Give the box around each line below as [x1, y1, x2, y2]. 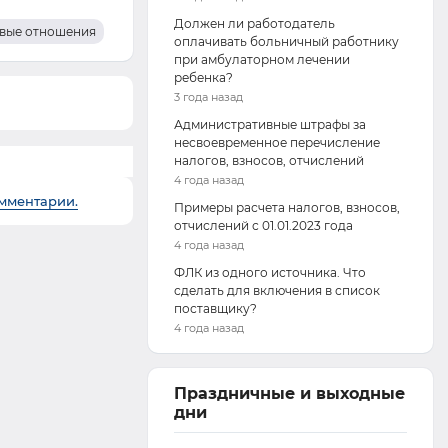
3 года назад [173, 90, 243, 104]
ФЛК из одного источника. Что [173, 265, 366, 280]
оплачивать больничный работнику [173, 34, 399, 49]
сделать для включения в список [173, 283, 380, 298]
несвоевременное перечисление [173, 135, 380, 150]
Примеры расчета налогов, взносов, [173, 200, 400, 215]
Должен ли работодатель [173, 16, 335, 31]
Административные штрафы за [173, 117, 366, 132]
